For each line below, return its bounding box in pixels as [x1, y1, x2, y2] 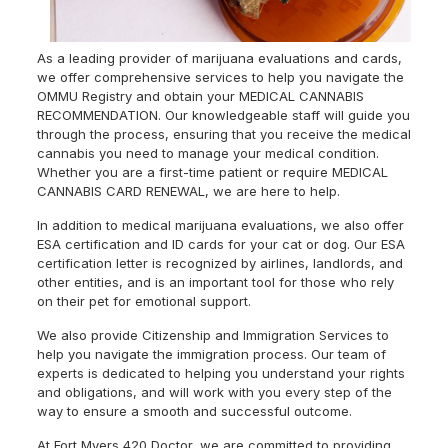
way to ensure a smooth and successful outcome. [36, 403, 352, 419]
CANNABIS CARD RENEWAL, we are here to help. [36, 183, 340, 199]
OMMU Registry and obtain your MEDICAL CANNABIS [36, 88, 364, 104]
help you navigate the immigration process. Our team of [36, 346, 386, 362]
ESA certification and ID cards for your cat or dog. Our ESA [36, 236, 405, 252]
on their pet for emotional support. [36, 293, 251, 309]
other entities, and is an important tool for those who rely [36, 274, 394, 290]
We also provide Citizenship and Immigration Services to [36, 327, 389, 343]
